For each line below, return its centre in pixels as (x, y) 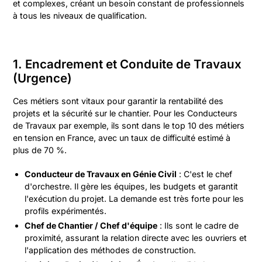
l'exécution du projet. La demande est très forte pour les (135, 199)
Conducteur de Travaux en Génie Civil (101, 174)
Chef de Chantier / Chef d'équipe (91, 225)
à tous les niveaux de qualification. (80, 15)
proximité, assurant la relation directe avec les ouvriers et (136, 238)
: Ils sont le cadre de (198, 225)
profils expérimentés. (66, 211)
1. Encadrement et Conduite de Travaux (127, 64)
